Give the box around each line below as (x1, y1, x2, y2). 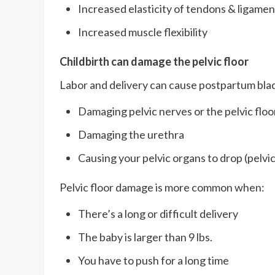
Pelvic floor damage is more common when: (60, 180, 265, 194)
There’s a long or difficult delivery (78, 206, 238, 220)
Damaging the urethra (78, 127, 184, 141)
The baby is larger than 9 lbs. (78, 230, 212, 244)
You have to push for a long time (78, 253, 229, 267)
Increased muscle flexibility (78, 25, 207, 39)
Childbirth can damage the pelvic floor (60, 54, 249, 68)
